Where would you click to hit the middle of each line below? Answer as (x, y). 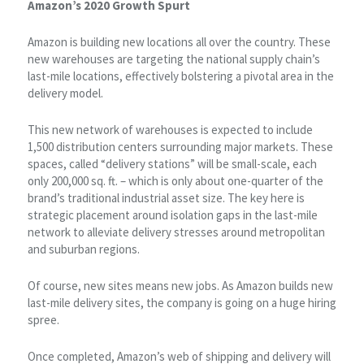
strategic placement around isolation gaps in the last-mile (172, 214)
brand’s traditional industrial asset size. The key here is (166, 197)
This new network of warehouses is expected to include (170, 129)
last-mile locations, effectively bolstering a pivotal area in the (180, 76)
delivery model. (65, 93)
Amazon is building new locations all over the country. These (179, 41)
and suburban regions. (83, 249)
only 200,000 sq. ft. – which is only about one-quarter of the (175, 180)
